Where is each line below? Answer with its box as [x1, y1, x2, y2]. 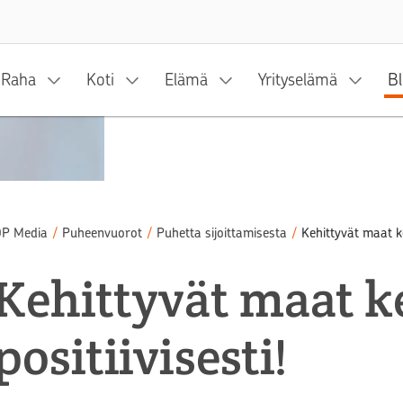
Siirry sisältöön [141, 2, 240, 20]
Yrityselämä [258, 69, 337, 90]
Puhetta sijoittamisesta [157, 225, 287, 241]
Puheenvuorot [62, 225, 142, 241]
